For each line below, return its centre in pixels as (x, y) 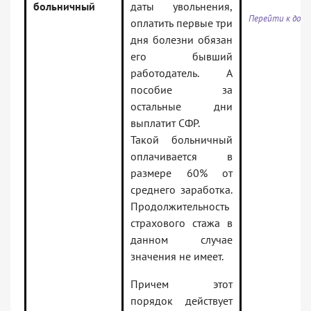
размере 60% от (182, 173)
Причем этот (182, 284)
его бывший (182, 57)
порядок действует (182, 301)
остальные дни (182, 107)
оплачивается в (182, 157)
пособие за (182, 90)
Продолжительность (180, 207)
